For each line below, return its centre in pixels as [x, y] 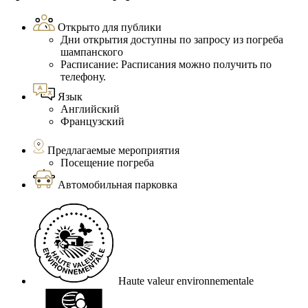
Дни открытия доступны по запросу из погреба [172, 40]
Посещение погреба [107, 163]
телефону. [83, 77]
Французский [92, 122]
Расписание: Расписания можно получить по [166, 65]
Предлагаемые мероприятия [113, 151]
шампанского [92, 52]
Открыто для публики [110, 27]
